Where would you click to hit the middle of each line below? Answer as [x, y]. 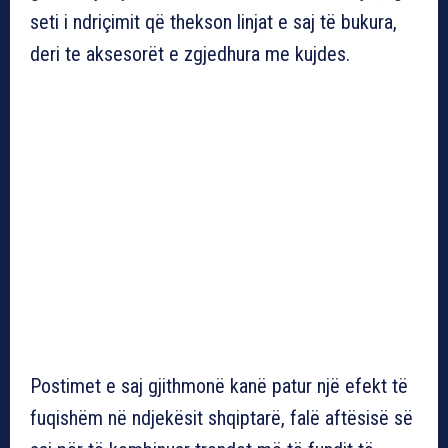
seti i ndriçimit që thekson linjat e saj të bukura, [213, 21]
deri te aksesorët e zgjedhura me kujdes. [190, 53]
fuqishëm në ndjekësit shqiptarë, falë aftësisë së [221, 417]
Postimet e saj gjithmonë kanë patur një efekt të [219, 385]
